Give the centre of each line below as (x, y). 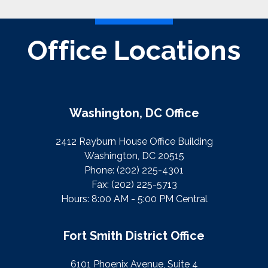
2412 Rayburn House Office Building (134, 142)
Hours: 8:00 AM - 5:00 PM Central (134, 199)
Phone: (100, 170)
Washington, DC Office (134, 113)
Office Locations (134, 50)
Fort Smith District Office (134, 236)
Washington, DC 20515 (134, 156)
